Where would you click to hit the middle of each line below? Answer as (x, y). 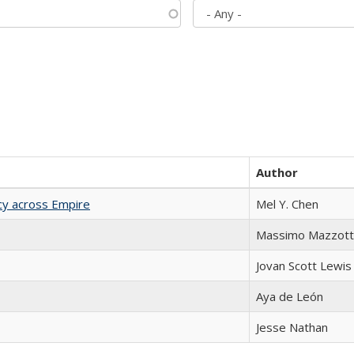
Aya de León (290, 296)
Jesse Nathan (292, 327)
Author (277, 172)
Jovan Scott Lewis (304, 265)
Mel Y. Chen (287, 204)
